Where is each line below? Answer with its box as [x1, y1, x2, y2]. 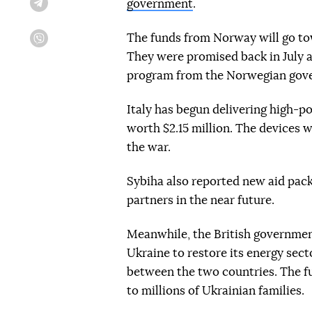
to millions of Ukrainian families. [127, 285, 304, 297]
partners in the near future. [127, 194, 274, 206]
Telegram [48, 3, 79, 13]
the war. [127, 141, 171, 153]
